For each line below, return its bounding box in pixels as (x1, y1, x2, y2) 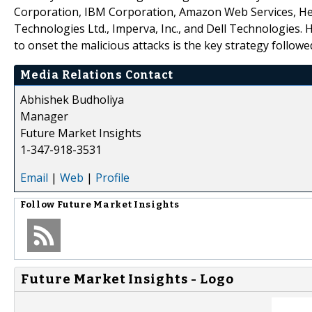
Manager (20, 108, 68, 124)
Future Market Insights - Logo (21, 271, 234, 287)
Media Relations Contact (20, 68, 173, 81)
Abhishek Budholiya (20, 91, 124, 107)
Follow (20, 198, 57, 210)
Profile (95, 169, 130, 185)
